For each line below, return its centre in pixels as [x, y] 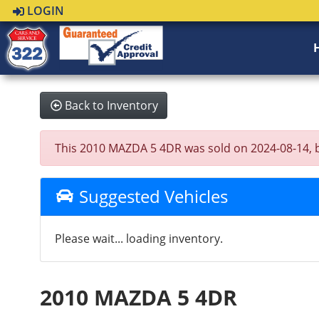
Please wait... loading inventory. [139, 239]
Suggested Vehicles [151, 196]
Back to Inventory [112, 105]
